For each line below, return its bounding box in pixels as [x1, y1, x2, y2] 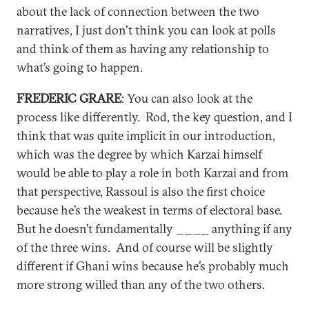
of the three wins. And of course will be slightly [17, 239, 273, 255]
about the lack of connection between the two [17, 3, 259, 19]
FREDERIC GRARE [17, 90, 121, 106]
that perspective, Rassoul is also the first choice [17, 183, 265, 199]
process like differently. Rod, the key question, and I [17, 109, 292, 125]
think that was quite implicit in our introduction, [17, 128, 275, 143]
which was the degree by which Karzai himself [17, 146, 262, 162]
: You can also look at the [121, 90, 252, 106]
